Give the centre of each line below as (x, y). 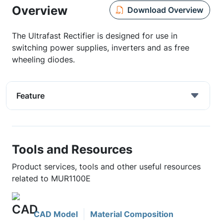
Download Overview (165, 10)
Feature (30, 96)
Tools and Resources (72, 149)
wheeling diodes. (43, 59)
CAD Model (56, 214)
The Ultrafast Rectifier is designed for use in (95, 36)
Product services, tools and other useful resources (106, 166)
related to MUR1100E (51, 178)
